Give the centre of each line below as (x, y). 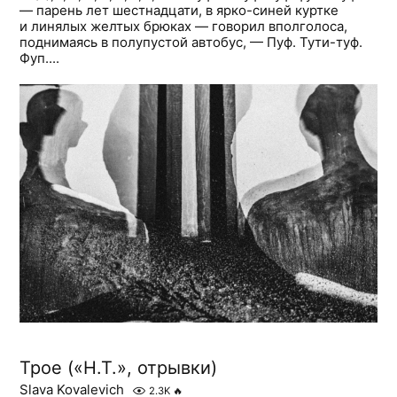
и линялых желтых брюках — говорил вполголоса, (184, 27)
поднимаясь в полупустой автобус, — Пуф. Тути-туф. (191, 43)
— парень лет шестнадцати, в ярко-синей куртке (179, 11)
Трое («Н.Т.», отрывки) (119, 368)
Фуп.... (40, 58)
